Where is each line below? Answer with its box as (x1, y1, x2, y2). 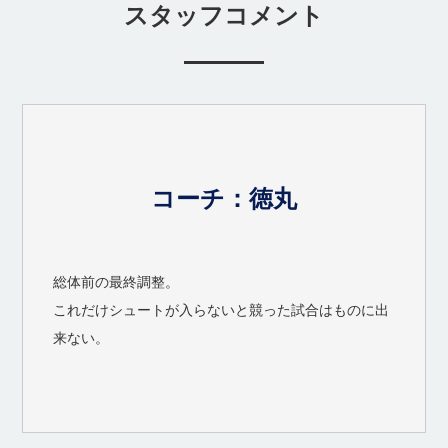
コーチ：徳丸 (151, 183, 297, 213)
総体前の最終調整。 (53, 272, 180, 290)
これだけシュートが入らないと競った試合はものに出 (53, 300, 390, 318)
